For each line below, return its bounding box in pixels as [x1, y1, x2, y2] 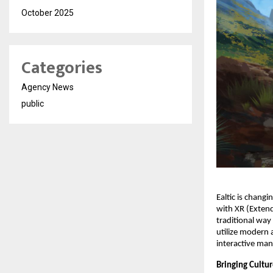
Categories [21, 54, 102, 82]
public [21, 99, 44, 108]
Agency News [21, 82, 74, 92]
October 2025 [21, 8, 74, 18]
